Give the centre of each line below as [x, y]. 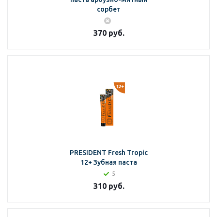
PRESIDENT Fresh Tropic [109, 153]
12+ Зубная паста [109, 162]
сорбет [109, 9]
